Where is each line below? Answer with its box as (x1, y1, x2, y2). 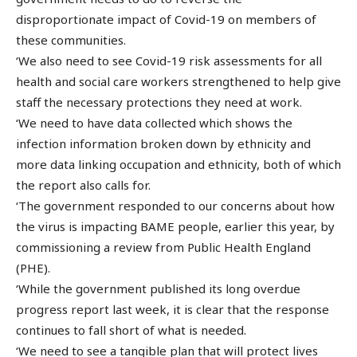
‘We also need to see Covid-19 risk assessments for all (16, 52, 322, 69)
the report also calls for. (16, 176, 151, 193)
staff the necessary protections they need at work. (16, 93, 302, 110)
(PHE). (16, 259, 50, 276)
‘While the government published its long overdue (16, 280, 300, 296)
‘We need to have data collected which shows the (16, 114, 292, 131)
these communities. (16, 31, 126, 48)
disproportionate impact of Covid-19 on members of (16, 10, 316, 27)
